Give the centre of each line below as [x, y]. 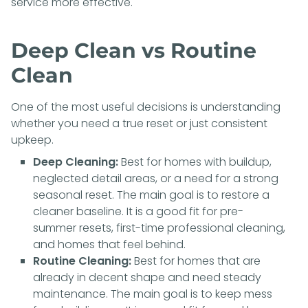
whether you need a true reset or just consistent [139, 123]
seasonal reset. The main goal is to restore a [151, 195]
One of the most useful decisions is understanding [146, 107]
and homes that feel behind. [109, 244]
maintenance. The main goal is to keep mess [153, 294]
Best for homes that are [196, 261]
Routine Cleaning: [82, 261]
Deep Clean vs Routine [134, 50]
